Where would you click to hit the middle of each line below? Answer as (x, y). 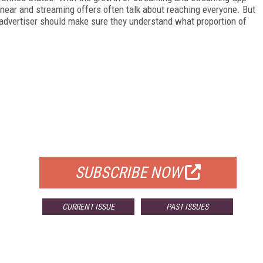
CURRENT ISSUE (89, 206)
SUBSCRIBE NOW (128, 172)
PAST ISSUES (187, 206)
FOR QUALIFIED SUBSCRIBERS (138, 142)
